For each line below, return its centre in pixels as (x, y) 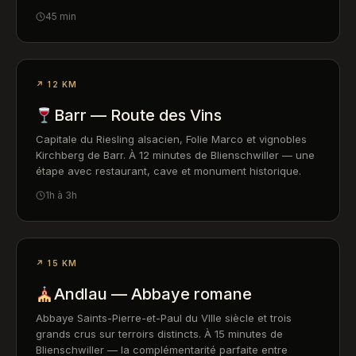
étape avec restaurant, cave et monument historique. (168, 171)
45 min (61, 16)
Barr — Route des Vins (137, 115)
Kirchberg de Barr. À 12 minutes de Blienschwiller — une (175, 155)
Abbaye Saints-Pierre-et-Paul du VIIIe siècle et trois (164, 318)
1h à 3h (61, 195)
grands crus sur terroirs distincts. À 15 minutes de (159, 334)
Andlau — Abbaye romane (153, 294)
